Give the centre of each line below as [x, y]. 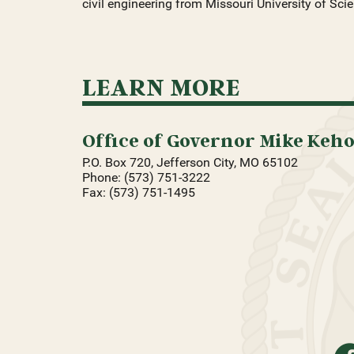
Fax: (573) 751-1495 [139, 193]
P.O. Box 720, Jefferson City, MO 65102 [190, 163]
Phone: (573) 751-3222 [146, 178]
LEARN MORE [161, 87]
